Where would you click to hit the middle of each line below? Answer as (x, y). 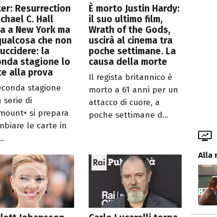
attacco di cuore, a (124, 102)
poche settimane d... (129, 115)
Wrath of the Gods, (130, 30)
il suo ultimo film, (126, 19)
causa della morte (128, 62)
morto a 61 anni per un (134, 90)
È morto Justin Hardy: (134, 8)
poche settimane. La (132, 51)
